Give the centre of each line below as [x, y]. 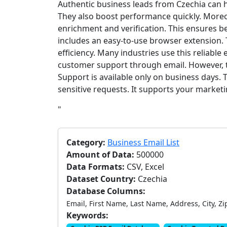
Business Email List [143, 142]
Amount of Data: [100, 155]
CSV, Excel [144, 167]
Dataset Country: [101, 179]
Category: [86, 142]
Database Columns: [106, 191]
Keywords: [87, 215]
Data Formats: [96, 167]
